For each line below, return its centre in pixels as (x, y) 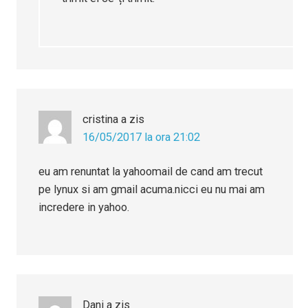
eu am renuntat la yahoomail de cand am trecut (151, 172)
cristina (101, 120)
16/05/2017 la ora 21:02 (142, 137)
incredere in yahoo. (84, 208)
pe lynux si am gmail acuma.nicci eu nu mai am (152, 190)
